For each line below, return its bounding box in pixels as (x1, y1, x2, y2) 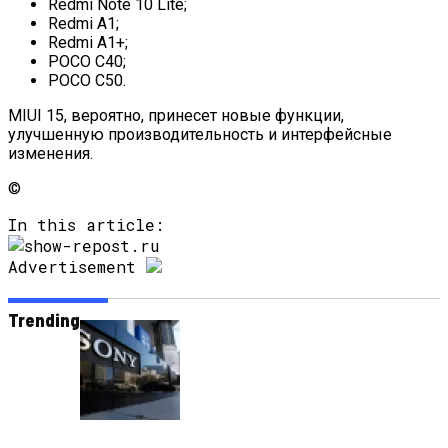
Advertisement (8, 255, 136, 277)
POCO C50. (48, 70, 126, 90)
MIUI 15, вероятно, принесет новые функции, (8, 105, 344, 125)
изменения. (8, 143, 93, 163)
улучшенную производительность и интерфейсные (8, 124, 392, 144)
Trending (8, 308, 80, 331)
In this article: (8, 213, 164, 235)
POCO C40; (48, 51, 126, 71)
